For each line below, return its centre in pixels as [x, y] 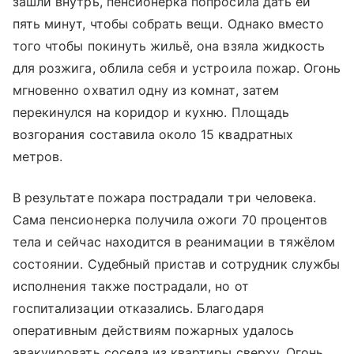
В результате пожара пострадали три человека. [165, 197]
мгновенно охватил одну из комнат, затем [146, 90]
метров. [38, 156]
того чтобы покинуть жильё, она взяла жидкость [169, 45]
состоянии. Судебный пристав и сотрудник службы [177, 264]
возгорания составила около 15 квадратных [153, 134]
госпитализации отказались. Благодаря [138, 308]
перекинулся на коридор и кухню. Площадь [151, 112]
